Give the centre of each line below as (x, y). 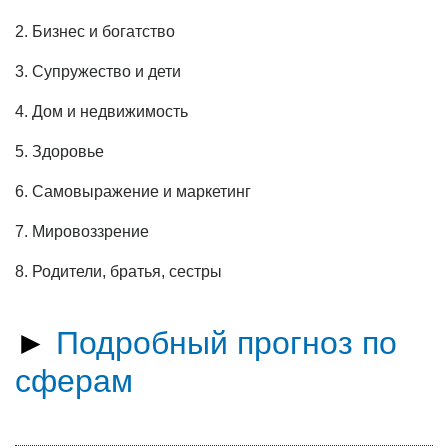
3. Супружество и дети (98, 71)
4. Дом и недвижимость (101, 111)
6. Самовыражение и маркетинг (133, 191)
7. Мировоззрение (82, 231)
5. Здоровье (59, 151)
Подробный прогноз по (226, 343)
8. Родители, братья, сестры (118, 271)
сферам (74, 381)
